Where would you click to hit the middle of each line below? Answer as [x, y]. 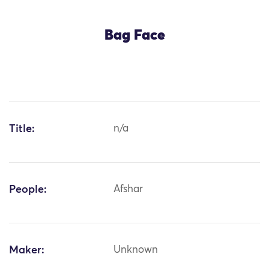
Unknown [136, 250]
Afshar [128, 190]
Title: [22, 129]
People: [28, 190]
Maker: [27, 251]
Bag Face [134, 36]
